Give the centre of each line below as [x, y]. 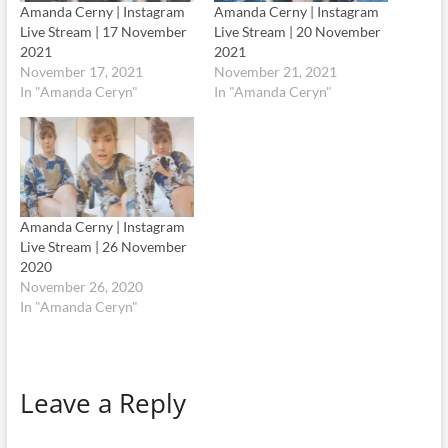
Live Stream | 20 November [297, 32]
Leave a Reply [102, 402]
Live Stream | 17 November [103, 32]
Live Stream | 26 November [103, 246]
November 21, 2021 [275, 72]
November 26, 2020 [81, 286]
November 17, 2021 [81, 72]
